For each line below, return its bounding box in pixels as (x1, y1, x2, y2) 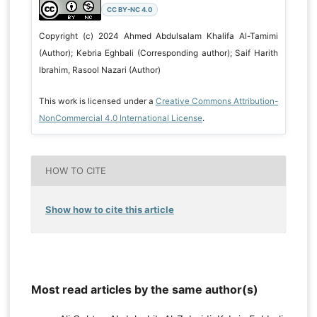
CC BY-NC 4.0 (106, 5, 153, 13)
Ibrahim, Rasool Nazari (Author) (38, 64, 161, 75)
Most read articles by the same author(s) (30, 282, 258, 296)
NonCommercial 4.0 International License (38, 113, 202, 123)
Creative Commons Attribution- (155, 96, 279, 106)
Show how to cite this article (45, 203, 174, 215)
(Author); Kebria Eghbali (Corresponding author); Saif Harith (38, 47, 279, 58)
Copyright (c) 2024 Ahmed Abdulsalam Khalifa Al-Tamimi (38, 30, 279, 41)
